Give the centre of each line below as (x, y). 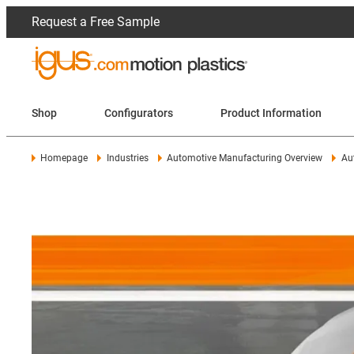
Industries (127, 158)
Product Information (271, 113)
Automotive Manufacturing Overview (245, 158)
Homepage (64, 158)
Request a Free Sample (96, 22)
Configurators (139, 113)
